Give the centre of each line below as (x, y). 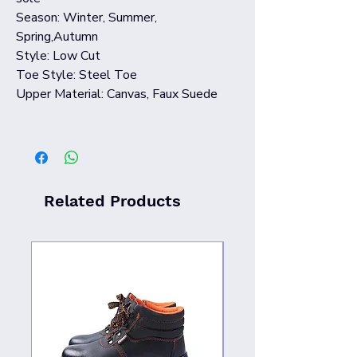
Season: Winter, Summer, (86, 17)
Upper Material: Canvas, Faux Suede (117, 94)
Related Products (112, 200)
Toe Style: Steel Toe (76, 75)
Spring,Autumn (57, 36)
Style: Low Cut (58, 55)
